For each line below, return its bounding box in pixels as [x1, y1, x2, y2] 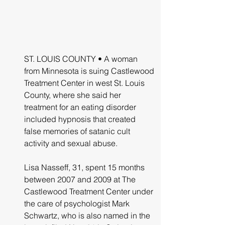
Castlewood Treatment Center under [24, 186, 155, 196]
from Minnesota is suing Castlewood [24, 65, 156, 76]
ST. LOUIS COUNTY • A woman [24, 53, 140, 64]
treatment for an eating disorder [24, 101, 138, 112]
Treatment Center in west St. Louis [24, 77, 147, 88]
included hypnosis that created [24, 114, 138, 124]
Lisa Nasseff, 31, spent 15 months [24, 162, 147, 172]
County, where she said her [24, 89, 123, 100]
